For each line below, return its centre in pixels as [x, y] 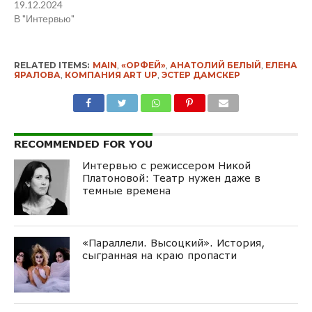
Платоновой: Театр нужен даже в [172, 178]
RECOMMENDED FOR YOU [83, 143]
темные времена [127, 190]
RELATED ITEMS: [51, 65]
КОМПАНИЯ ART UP [111, 75]
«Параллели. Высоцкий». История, [174, 242]
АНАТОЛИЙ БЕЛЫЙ [215, 65]
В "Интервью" [44, 18]
